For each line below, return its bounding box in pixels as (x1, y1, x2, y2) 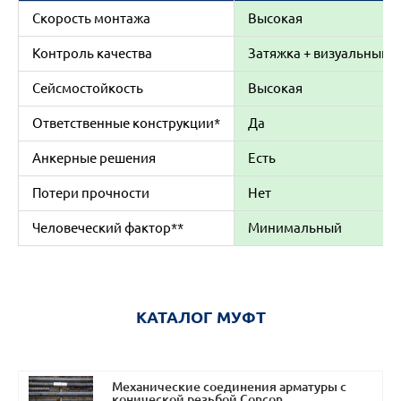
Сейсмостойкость (32, 81, 143, 96)
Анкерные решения (32, 150, 156, 166)
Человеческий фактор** (32, 220, 183, 235)
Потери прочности (32, 185, 149, 200)
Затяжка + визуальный (248, 46, 389, 61)
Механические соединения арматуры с (112, 380, 346, 394)
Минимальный (248, 220, 342, 235)
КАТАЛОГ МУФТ (135, 308, 266, 326)
